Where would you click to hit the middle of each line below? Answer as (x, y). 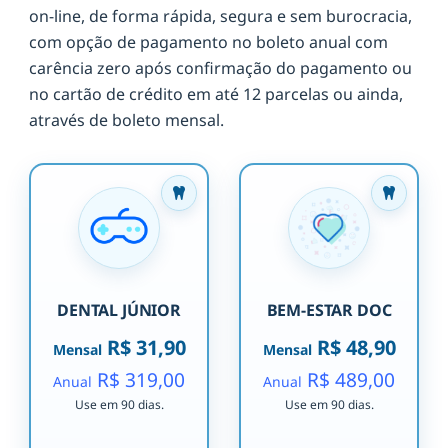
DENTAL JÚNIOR (119, 309)
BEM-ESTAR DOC (329, 309)
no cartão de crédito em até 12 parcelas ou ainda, (216, 94)
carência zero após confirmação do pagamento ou (220, 68)
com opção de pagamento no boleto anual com (208, 42)
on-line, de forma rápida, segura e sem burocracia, (220, 16)
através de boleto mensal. (126, 120)
